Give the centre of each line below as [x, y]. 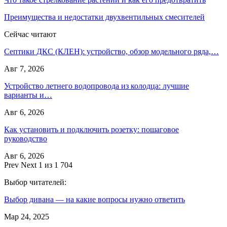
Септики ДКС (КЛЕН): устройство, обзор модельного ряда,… [111, 51]
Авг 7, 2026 [24, 68]
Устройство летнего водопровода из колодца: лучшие [97, 86]
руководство [26, 138]
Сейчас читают [30, 34]
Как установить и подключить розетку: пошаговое [91, 129]
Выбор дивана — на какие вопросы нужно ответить [94, 199]
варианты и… [28, 95]
